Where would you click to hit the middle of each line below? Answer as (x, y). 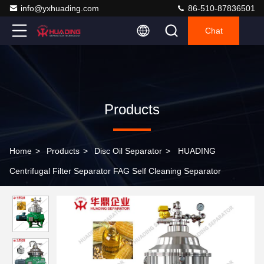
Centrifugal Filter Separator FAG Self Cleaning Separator (115, 171)
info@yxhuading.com (60, 8)
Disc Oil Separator (128, 151)
